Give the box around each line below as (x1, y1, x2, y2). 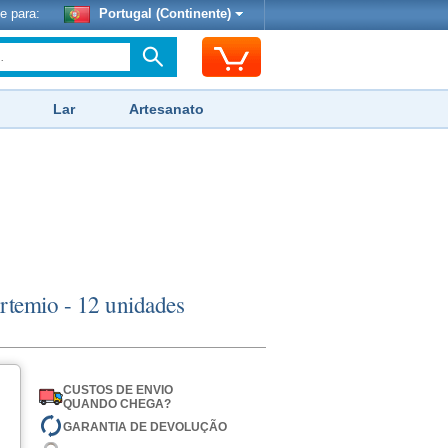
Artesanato (129, 101, 204, 117)
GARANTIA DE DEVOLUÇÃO (62, 419, 227, 434)
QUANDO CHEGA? (62, 397, 171, 411)
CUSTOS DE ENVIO (62, 383, 173, 397)
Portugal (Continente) (95, 7, 235, 21)
